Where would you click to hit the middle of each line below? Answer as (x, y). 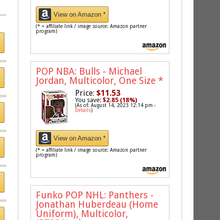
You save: (89, 100)
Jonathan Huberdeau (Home (97, 204)
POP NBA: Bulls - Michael (89, 71)
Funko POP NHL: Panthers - (95, 195)
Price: (85, 93)
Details (83, 110)
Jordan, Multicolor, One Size (97, 81)
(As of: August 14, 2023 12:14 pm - (116, 105)
